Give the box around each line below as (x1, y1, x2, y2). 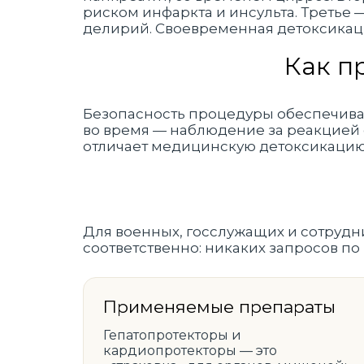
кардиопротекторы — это (103, 343, 277, 358)
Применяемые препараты (103, 297, 336, 317)
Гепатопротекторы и (103, 327, 241, 343)
